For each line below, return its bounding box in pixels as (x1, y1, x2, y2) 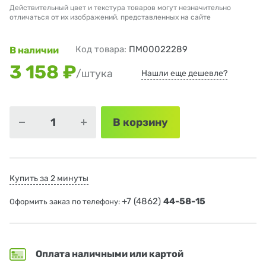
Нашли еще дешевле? (141, 68, 227, 79)
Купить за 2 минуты (9, 173, 88, 184)
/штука (76, 67, 113, 81)
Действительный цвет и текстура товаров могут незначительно (9, 4, 231, 12)
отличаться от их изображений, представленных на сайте (9, 13, 211, 22)
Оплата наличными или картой (36, 248, 183, 260)
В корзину (113, 116, 168, 129)
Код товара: (75, 44, 129, 55)
